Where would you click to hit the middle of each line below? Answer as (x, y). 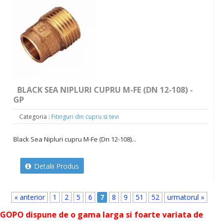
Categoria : (34, 117)
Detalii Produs (55, 166)
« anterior (30, 197)
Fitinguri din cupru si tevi (85, 117)
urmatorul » (186, 197)
